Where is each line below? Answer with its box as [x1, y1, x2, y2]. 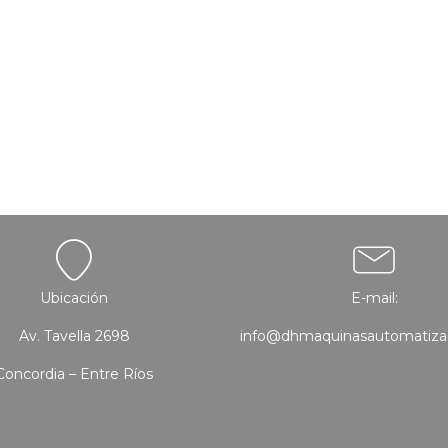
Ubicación [40, 288, 108, 307]
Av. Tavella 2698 [18, 326, 130, 345]
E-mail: [350, 288, 398, 307]
